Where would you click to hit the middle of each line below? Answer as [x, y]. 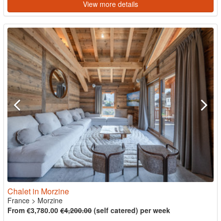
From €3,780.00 [34, 210]
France [18, 200]
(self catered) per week [131, 210]
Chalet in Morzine [38, 191]
